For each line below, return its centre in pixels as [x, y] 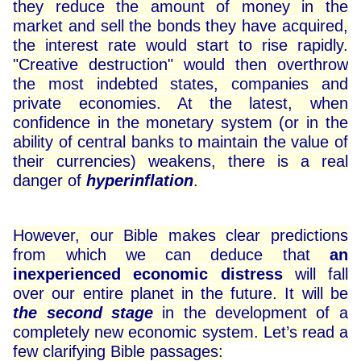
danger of [50, 181]
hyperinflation [140, 181]
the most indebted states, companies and [180, 84]
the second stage [83, 313]
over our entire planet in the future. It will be [180, 294]
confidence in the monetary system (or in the [180, 123]
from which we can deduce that [171, 255]
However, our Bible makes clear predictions [180, 236]
